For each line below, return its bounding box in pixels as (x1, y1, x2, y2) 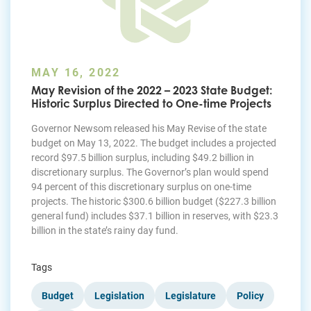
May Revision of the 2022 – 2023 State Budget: (31, 83, 272, 98)
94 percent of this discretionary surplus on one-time (31, 180, 251, 194)
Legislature (165, 289, 216, 303)
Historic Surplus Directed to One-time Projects (31, 96, 271, 111)
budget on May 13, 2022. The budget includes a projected (31, 136, 276, 150)
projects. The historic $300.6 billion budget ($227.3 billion (31, 194, 276, 208)
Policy (237, 289, 264, 303)
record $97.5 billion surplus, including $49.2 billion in (31, 151, 254, 165)
